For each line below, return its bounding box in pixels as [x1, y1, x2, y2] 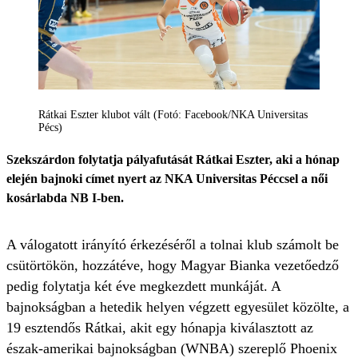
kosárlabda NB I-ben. [6, 191, 124, 205]
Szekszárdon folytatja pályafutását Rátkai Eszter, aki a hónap [6, 153, 340, 167]
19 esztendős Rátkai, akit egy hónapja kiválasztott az [6, 320, 313, 336]
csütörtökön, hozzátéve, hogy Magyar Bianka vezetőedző [6, 257, 339, 274]
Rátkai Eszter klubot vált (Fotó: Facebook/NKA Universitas [38, 109, 308, 121]
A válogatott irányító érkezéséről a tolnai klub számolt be [6, 237, 339, 253]
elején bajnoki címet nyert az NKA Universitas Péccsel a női [6, 172, 328, 186]
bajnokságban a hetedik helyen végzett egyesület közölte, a [6, 299, 349, 316]
